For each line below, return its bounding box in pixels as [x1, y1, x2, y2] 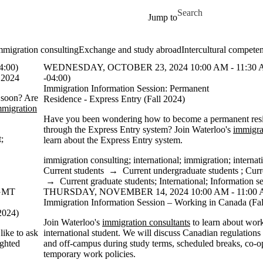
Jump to [148, 12, 177, 22]
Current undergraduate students [123, 166, 238, 176]
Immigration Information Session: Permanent [43, 83, 209, 93]
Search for [177, 2, 215, 12]
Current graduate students [60, 176, 154, 186]
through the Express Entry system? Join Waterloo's [43, 124, 233, 134]
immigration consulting [43, 155, 129, 165]
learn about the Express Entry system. [43, 135, 183, 145]
